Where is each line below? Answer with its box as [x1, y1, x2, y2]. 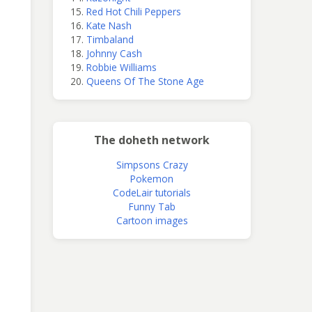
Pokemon [130, 171, 173, 185]
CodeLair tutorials [113, 185, 191, 199]
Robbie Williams [86, 60, 157, 74]
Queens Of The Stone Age [86, 74, 204, 88]
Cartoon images [116, 213, 188, 227]
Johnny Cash [86, 46, 142, 60]
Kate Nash [86, 18, 132, 32]
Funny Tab [128, 199, 175, 213]
